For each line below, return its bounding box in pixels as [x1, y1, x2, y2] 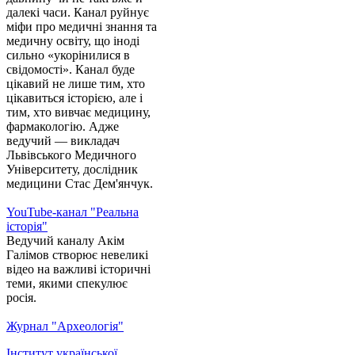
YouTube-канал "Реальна [6, 205, 139, 219]
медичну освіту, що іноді [6, 34, 139, 48]
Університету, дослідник [6, 162, 138, 177]
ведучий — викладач [6, 134, 120, 148]
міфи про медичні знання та [6, 20, 157, 34]
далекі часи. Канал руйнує [6, 6, 149, 20]
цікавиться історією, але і [6, 91, 143, 105]
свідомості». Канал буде [6, 63, 135, 77]
